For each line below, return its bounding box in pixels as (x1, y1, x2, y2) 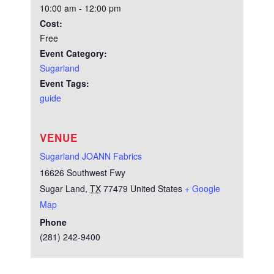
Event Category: (39, 47, 107, 60)
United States (130, 182, 182, 195)
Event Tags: (39, 77, 89, 90)
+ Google (184, 182, 220, 195)
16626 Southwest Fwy (39, 166, 125, 179)
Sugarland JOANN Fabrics (39, 150, 142, 163)
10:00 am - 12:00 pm (39, 2, 121, 15)
